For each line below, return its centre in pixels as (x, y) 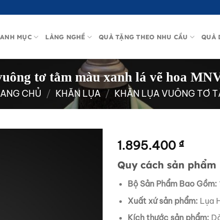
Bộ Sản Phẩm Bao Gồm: (172, 184)
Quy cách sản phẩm (167, 165)
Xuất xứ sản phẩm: (163, 201)
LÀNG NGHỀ (65, 37)
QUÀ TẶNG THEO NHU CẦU (143, 37)
